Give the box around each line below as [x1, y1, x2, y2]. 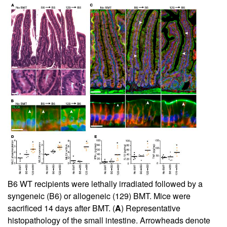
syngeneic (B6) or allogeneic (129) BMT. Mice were [8, 190, 191, 202]
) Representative [121, 202, 180, 214]
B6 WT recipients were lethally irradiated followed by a [8, 178, 203, 190]
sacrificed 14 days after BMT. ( [8, 202, 115, 214]
